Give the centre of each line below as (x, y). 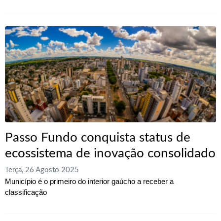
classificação (26, 192)
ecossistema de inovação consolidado (110, 154)
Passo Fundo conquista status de (98, 138)
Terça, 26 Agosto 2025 (42, 170)
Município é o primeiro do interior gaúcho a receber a (89, 182)
